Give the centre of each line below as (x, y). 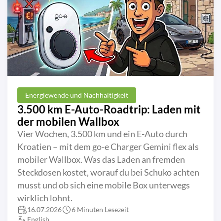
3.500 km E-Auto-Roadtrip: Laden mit (109, 110)
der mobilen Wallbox (68, 122)
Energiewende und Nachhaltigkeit (77, 95)
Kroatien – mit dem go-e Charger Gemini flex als (108, 147)
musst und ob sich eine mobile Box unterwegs (104, 185)
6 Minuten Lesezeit (100, 210)
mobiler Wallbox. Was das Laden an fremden (101, 160)
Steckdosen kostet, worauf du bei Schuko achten (108, 173)
